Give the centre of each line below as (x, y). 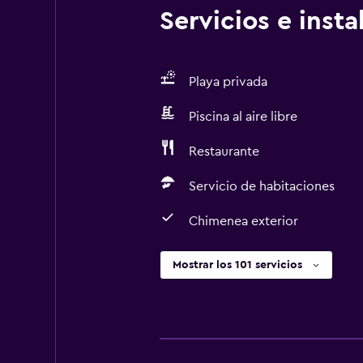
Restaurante (224, 152)
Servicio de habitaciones (261, 186)
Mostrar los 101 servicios (237, 265)
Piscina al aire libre (243, 117)
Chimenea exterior (243, 221)
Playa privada (228, 82)
